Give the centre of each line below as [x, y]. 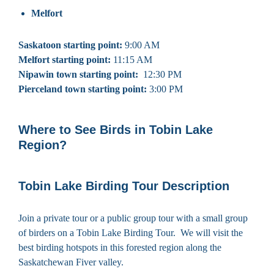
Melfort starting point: [65, 59]
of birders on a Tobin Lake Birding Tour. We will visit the [131, 232]
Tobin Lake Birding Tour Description [124, 186]
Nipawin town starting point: [80, 74]
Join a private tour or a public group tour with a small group [133, 218]
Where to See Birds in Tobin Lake [116, 129]
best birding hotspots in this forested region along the [120, 247]
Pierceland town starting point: [83, 89]
